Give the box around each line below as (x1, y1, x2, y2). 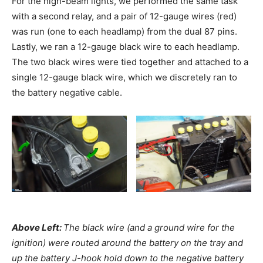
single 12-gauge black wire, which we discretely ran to (12, 71, 237, 83)
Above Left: (12, 222, 63, 234)
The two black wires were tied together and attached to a (12, 56, 248, 68)
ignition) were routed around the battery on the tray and (12, 237, 243, 249)
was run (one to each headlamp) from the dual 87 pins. (12, 25, 237, 37)
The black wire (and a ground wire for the (63, 222, 235, 234)
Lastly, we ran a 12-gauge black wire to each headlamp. (12, 41, 240, 52)
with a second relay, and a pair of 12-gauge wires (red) (12, 10, 237, 22)
